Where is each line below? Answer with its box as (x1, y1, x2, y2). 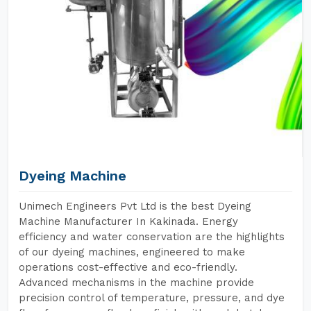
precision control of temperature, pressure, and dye (19, 292, 285, 304)
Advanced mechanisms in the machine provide (19, 276, 254, 289)
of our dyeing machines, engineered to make (19, 246, 245, 258)
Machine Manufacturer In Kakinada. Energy (19, 215, 238, 228)
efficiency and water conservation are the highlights (19, 230, 285, 243)
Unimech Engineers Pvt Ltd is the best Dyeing (19, 200, 251, 212)
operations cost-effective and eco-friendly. (19, 261, 237, 274)
